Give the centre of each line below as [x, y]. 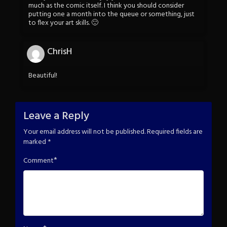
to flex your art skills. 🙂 [63, 23]
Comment [39, 161]
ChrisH [60, 52]
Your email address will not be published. [84, 132]
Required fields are [175, 132]
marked [35, 142]
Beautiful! [43, 76]
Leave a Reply [56, 116]
